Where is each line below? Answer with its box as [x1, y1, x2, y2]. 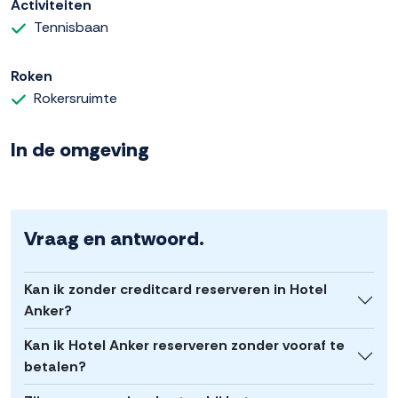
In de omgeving [11, 137, 149, 163]
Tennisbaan [34, 18, 108, 37]
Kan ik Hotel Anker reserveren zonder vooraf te [24, 336, 345, 355]
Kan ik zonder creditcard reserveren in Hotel [24, 280, 327, 299]
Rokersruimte [34, 89, 117, 108]
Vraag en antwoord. [24, 226, 204, 252]
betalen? [24, 357, 86, 377]
